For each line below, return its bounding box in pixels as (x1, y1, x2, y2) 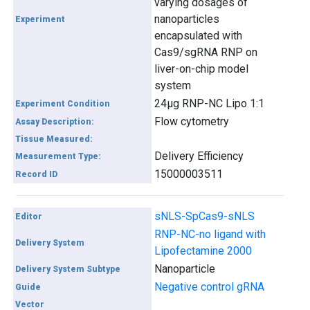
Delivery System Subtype (15, 264, 121, 274)
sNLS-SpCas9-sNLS (154, 210, 255, 223)
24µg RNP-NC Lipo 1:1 (154, 97, 265, 110)
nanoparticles (154, 12, 220, 26)
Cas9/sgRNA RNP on (154, 46, 258, 59)
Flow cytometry (154, 115, 230, 128)
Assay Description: (15, 117, 95, 127)
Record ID (15, 170, 58, 179)
